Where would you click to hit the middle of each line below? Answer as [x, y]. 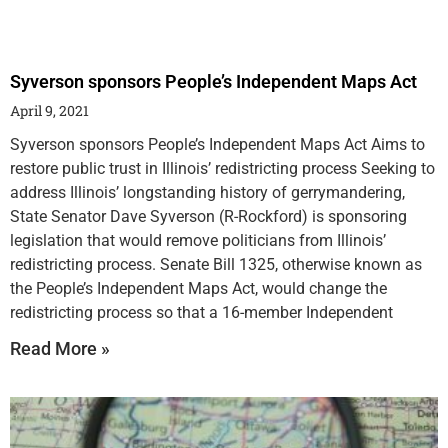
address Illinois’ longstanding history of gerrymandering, [207, 193]
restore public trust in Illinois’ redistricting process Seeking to [222, 169]
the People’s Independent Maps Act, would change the [198, 289]
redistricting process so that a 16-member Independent [201, 313]
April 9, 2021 [49, 111]
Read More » [60, 349]
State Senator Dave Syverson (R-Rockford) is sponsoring [208, 217]
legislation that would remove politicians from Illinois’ [198, 241]
